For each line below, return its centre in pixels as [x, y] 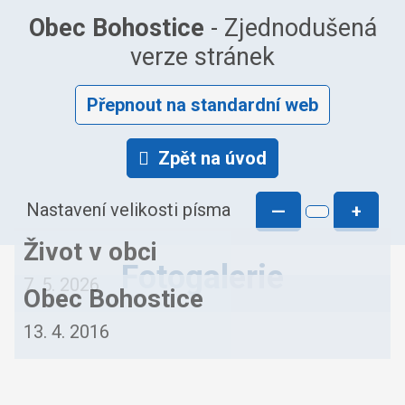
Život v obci [90, 252]
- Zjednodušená [290, 28]
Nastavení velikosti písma [128, 210]
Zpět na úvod [212, 158]
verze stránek [202, 57]
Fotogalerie [202, 278]
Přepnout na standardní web [202, 105]
